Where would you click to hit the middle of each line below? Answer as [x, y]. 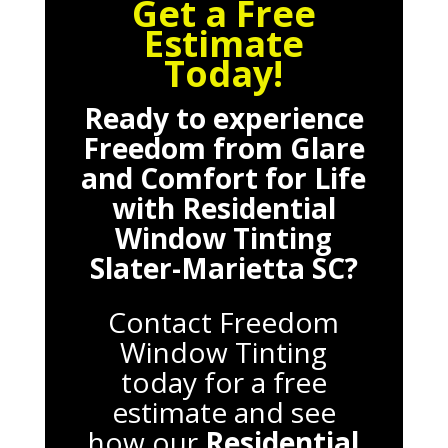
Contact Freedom [224, 321]
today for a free [223, 381]
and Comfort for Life [224, 177]
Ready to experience [223, 117]
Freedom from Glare [223, 147]
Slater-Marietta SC [217, 267]
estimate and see [223, 411]
